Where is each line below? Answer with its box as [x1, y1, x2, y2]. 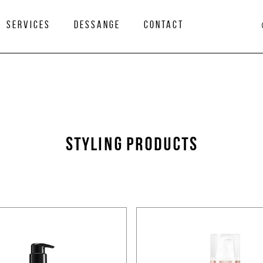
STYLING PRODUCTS [65, 136, 198, 155]
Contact [144, 19, 184, 31]
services [6, 19, 50, 31]
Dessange [74, 19, 120, 31]
